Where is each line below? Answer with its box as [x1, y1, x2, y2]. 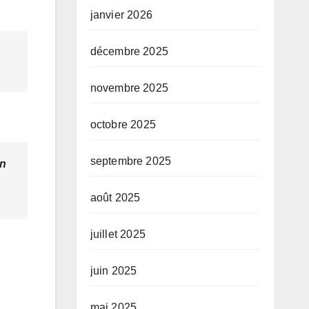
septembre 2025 [90, 155, 172, 168]
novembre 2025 [90, 82, 169, 94]
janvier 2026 [90, 9, 152, 21]
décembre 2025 [90, 46, 169, 58]
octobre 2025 [90, 119, 156, 131]
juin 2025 [90, 265, 137, 277]
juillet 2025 [90, 228, 146, 241]
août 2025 [90, 192, 141, 204]
